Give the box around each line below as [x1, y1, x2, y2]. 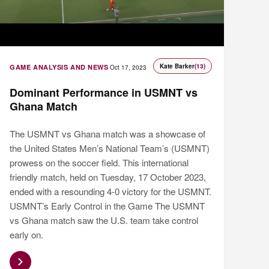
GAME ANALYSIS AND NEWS [10, 62, 109, 72]
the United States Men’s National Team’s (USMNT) [10, 142, 210, 155]
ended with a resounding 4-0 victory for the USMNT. [10, 185, 212, 198]
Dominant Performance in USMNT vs [10, 85, 198, 101]
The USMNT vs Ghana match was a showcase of [10, 127, 206, 141]
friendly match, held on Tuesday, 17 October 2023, [10, 171, 207, 184]
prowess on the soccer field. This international [10, 156, 189, 169]
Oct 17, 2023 [110, 63, 147, 72]
